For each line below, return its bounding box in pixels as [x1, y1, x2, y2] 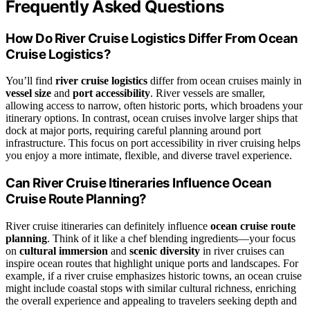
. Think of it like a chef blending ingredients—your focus [47, 232, 295, 244]
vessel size [6, 87, 51, 100]
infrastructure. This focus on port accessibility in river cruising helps [6, 137, 300, 149]
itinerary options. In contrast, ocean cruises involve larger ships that [6, 112, 298, 125]
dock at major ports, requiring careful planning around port [6, 125, 261, 137]
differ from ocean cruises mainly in [147, 75, 302, 87]
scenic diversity [129, 244, 200, 257]
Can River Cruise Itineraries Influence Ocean [6, 174, 272, 191]
